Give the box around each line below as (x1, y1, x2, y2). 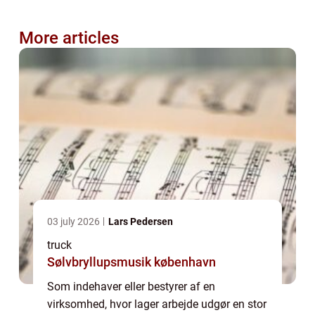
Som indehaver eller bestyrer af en (47, 279, 215, 293)
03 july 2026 (47, 215, 102, 227)
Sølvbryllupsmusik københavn (47, 254, 216, 269)
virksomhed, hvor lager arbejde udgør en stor (47, 297, 266, 311)
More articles (19, 27, 119, 48)
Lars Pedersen (108, 215, 173, 227)
